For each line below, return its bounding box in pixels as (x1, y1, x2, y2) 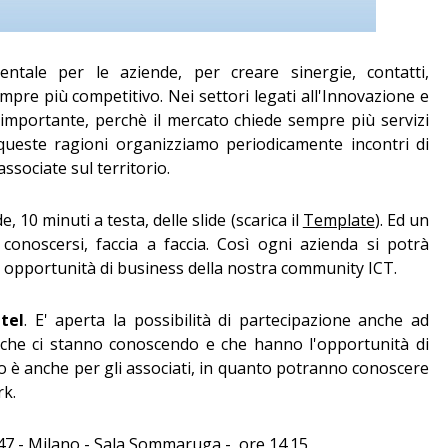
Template (302, 209, 375, 231)
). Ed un (374, 209, 429, 231)
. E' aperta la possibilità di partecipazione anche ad (24, 309, 429, 331)
